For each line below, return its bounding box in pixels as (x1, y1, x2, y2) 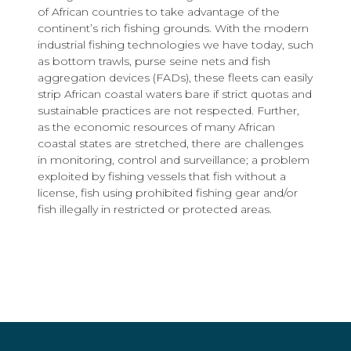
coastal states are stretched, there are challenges (38, 136, 303, 151)
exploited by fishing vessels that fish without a (38, 169, 286, 184)
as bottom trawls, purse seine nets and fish (38, 54, 270, 69)
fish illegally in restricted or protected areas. (38, 202, 272, 217)
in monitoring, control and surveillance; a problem (38, 153, 309, 168)
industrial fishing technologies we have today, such (38, 38, 313, 52)
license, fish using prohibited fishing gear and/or (38, 186, 298, 201)
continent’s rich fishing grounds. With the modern (38, 21, 309, 36)
